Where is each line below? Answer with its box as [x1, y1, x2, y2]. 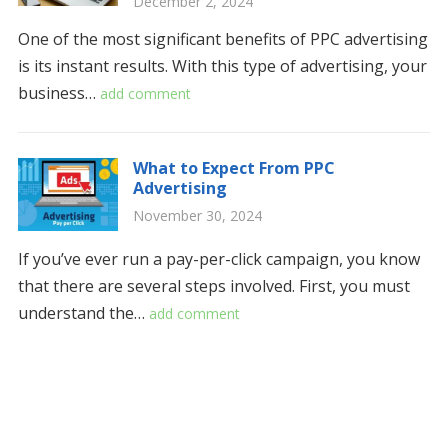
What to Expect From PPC [132, 157, 335, 179]
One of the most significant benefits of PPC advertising [17, 28, 428, 50]
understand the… [17, 302, 149, 324]
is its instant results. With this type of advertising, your [17, 55, 427, 77]
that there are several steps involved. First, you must [17, 275, 410, 297]
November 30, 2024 [132, 206, 262, 225]
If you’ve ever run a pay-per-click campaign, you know [17, 248, 420, 270]
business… [17, 82, 100, 104]
